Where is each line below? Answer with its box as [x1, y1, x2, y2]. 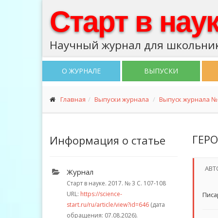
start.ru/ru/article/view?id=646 [67, 200, 149, 209]
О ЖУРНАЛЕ [62, 66, 101, 75]
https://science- [80, 190, 122, 198]
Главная [60, 95, 86, 104]
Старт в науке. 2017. [67, 179, 125, 187]
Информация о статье [50, 133, 165, 147]
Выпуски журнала [94, 95, 149, 104]
